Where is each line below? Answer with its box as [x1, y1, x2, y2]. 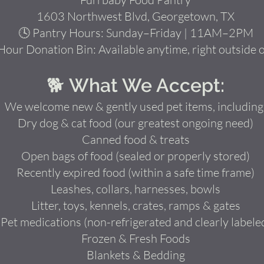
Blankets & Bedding [86, 247, 185, 262]
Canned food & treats [81, 132, 190, 147]
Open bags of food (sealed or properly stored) [21, 148, 250, 163]
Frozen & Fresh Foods [81, 231, 190, 246]
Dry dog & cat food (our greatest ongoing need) [18, 115, 253, 130]
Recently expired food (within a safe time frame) [16, 165, 255, 180]
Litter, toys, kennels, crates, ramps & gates [31, 198, 240, 213]
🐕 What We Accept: [47, 74, 225, 96]
